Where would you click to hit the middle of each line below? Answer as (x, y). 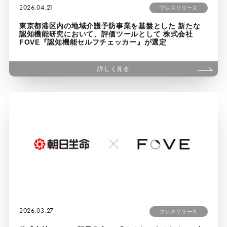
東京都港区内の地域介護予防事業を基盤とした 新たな (110, 26)
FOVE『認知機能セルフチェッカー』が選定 (93, 42)
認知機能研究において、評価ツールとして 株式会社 (106, 34)
